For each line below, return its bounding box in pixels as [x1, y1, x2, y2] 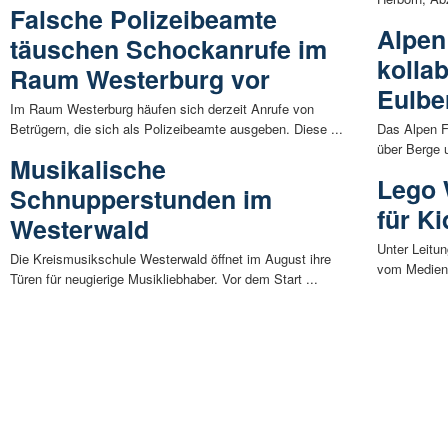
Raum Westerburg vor [10, 60, 270, 97]
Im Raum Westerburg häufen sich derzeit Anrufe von [10, 98, 314, 118]
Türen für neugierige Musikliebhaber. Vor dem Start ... [10, 268, 318, 288]
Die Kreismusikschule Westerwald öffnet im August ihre [10, 248, 331, 268]
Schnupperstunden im [10, 180, 272, 217]
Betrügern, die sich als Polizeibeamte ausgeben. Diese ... [10, 118, 343, 138]
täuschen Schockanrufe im [10, 30, 327, 67]
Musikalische [10, 150, 166, 187]
